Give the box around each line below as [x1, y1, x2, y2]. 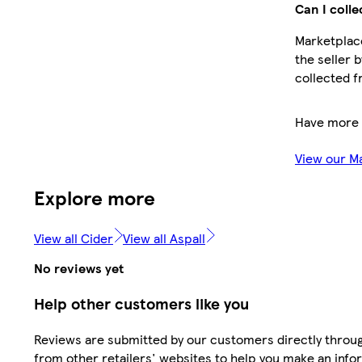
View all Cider [34, 228, 113, 247]
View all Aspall [123, 228, 205, 247]
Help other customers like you [34, 292, 249, 314]
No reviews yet [34, 259, 124, 278]
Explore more [34, 183, 155, 212]
